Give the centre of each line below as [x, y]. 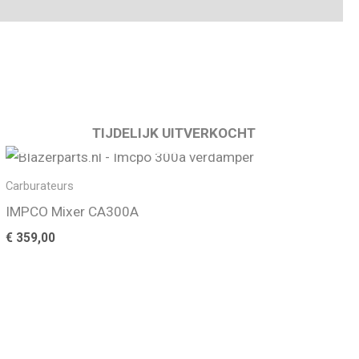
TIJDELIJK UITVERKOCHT [174, 133]
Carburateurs [39, 186]
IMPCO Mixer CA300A [72, 210]
